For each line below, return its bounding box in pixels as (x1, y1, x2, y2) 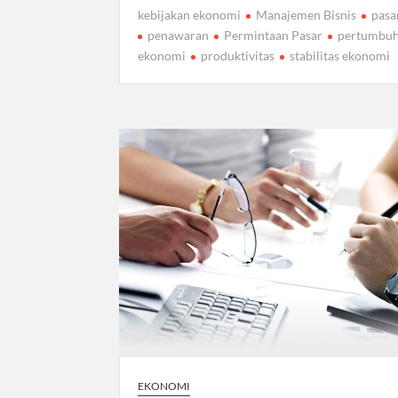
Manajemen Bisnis (256, 7, 357, 23)
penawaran (147, 28, 210, 44)
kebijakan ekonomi (138, 7, 242, 23)
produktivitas (201, 48, 275, 64)
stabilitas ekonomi (290, 48, 391, 64)
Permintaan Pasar (224, 28, 323, 44)
